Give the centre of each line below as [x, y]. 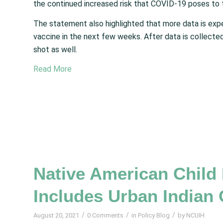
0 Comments [105, 215]
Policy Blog [154, 215]
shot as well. [55, 49]
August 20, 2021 [56, 215]
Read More [53, 69]
